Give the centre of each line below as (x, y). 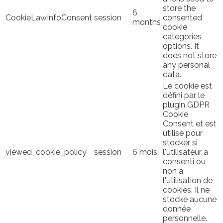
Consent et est (190, 123)
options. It (181, 46)
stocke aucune (190, 199)
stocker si (180, 142)
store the (179, 8)
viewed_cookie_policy (46, 152)
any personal (186, 65)
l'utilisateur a (185, 152)
